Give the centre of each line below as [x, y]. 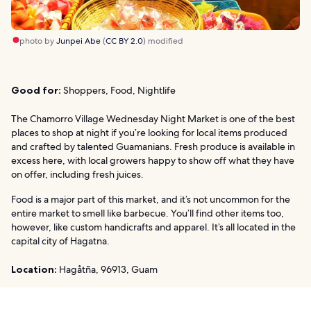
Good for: [36, 90]
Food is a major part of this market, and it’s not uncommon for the [151, 199]
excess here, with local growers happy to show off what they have [153, 160]
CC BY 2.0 [124, 41]
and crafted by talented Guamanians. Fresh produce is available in [153, 146]
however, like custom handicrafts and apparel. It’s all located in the [153, 227]
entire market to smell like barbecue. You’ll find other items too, [148, 213]
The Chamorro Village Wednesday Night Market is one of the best [153, 118]
